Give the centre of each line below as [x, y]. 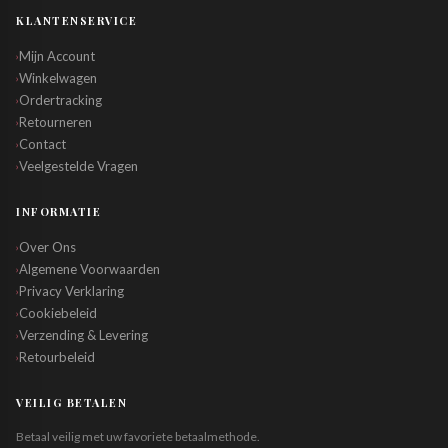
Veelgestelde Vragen [78, 166]
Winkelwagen [58, 78]
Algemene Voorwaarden [89, 269]
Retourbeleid [57, 357]
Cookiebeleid [58, 313]
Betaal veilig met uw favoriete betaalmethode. [138, 436]
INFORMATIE [59, 211]
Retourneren [55, 122]
